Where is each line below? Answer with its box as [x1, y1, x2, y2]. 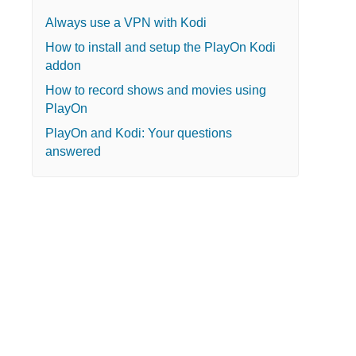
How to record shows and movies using [44, 83, 266, 97]
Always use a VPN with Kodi [44, 15, 207, 29]
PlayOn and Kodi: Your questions [44, 126, 232, 140]
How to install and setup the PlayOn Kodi [44, 40, 276, 54]
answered [44, 144, 101, 158]
